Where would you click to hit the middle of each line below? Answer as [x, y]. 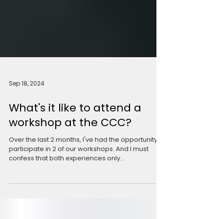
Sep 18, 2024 [27, 145]
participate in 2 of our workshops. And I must [79, 210]
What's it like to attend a [75, 169]
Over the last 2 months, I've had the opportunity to [87, 201]
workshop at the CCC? [70, 184]
